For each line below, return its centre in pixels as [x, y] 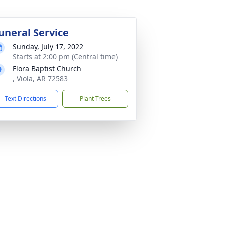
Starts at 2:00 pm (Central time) [65, 57]
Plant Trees [95, 99]
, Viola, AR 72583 [40, 79]
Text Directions [25, 99]
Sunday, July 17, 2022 [48, 46]
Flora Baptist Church [47, 69]
